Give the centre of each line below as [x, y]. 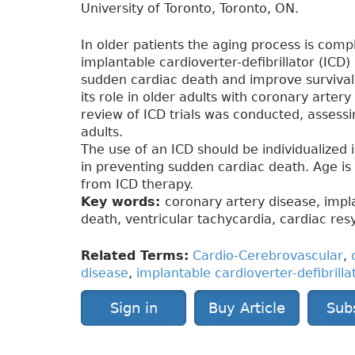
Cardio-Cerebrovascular [268, 256]
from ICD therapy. [137, 185]
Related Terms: [135, 256]
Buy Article [247, 308]
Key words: [123, 202]
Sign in [134, 308]
